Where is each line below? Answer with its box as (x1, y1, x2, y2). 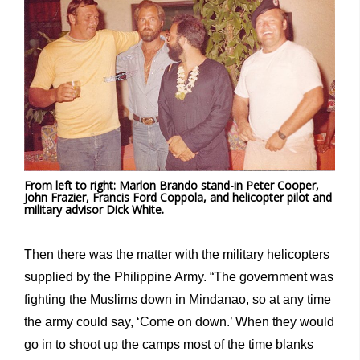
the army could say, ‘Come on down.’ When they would (24, 314, 334, 329)
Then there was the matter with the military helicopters (24, 247, 329, 261)
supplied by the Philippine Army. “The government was (24, 269, 333, 284)
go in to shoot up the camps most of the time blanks (24, 337, 313, 351)
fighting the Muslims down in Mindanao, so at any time (24, 292, 331, 306)
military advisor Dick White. (24, 201, 164, 217)
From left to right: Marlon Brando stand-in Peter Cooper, (24, 177, 319, 193)
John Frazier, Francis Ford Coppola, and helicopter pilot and (24, 189, 332, 205)
